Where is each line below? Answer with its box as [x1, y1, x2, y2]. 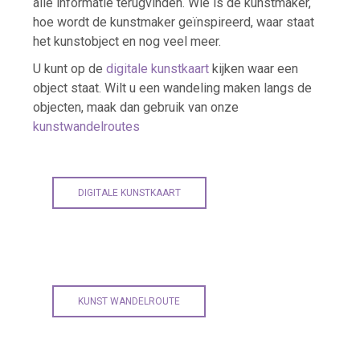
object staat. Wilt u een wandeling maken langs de [32, 80, 312, 96]
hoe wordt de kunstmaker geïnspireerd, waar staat [32, 14, 314, 30]
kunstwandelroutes [32, 118, 140, 134]
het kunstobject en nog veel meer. [32, 33, 221, 49]
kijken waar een [208, 60, 298, 76]
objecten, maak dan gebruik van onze [32, 99, 239, 115]
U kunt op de [32, 60, 106, 76]
